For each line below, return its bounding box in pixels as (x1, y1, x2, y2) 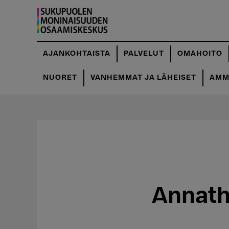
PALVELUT (124, 50, 164, 57)
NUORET (43, 74, 77, 81)
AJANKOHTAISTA (43, 50, 110, 57)
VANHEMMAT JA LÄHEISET (90, 74, 196, 81)
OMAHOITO (177, 50, 222, 57)
